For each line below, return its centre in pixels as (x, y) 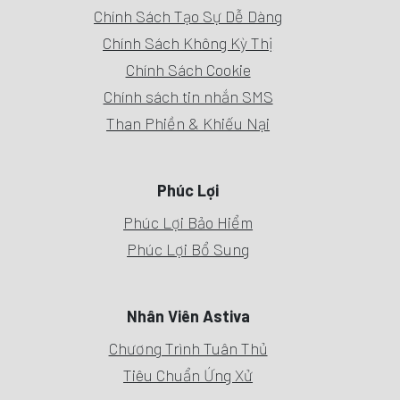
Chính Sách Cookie (188, 70)
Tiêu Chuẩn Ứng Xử (188, 375)
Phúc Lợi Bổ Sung (188, 250)
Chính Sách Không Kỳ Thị (188, 43)
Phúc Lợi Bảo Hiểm (188, 223)
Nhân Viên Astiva (188, 317)
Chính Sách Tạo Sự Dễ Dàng (188, 17)
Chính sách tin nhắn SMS (188, 97)
